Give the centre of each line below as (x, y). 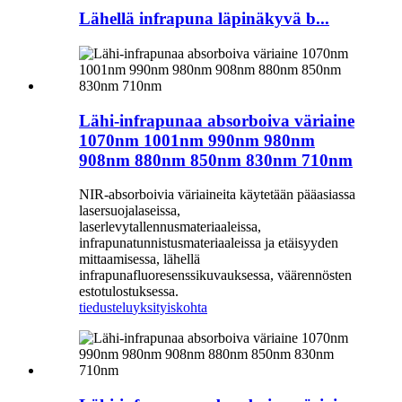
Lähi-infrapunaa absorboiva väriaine (217, 120)
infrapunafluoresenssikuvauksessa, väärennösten (215, 275)
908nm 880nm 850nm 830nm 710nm (216, 160)
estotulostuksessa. (129, 292)
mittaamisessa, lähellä (140, 259)
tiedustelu (106, 308)
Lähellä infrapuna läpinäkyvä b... (204, 19)
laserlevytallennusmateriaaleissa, (170, 227)
